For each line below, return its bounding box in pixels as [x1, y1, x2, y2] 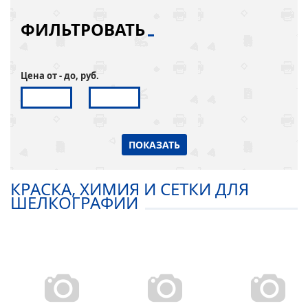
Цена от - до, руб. [21, 69, 99, 82]
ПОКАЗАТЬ [128, 137, 180, 151]
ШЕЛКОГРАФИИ [10, 190, 138, 214]
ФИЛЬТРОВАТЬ [21, 17, 145, 41]
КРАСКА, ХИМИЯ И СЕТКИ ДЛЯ [10, 177, 249, 200]
